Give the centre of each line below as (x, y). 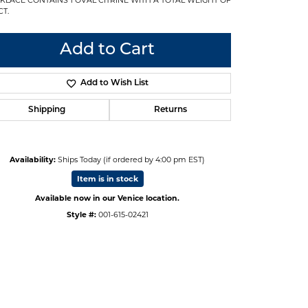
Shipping (46, 110)
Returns (170, 110)
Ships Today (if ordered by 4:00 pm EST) (131, 159)
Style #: (81, 214)
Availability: (33, 159)
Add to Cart (107, 50)
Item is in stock (107, 178)
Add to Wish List (114, 83)
